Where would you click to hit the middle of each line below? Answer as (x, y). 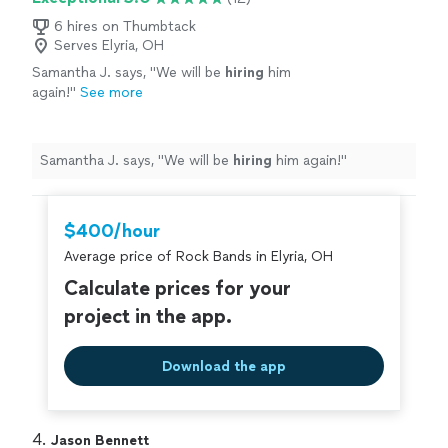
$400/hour (112, 231)
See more (111, 93)
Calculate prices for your (177, 288)
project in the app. (148, 316)
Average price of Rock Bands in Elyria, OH (198, 257)
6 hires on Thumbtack (125, 27)
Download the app (224, 366)
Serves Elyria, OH (109, 46)
